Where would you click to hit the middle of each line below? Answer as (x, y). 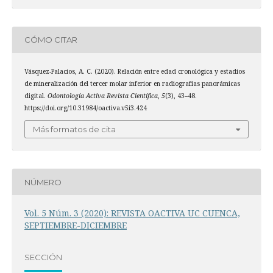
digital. (36, 95)
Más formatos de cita (74, 129)
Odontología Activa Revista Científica (102, 95)
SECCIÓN (43, 257)
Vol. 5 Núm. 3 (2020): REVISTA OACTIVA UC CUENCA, (132, 213)
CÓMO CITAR (51, 40)
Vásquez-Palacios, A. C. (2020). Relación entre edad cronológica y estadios (134, 71)
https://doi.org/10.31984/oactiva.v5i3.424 (85, 108)
